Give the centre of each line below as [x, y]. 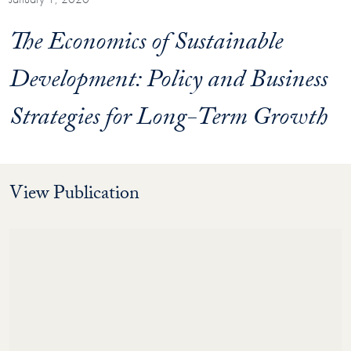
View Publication [74, 195]
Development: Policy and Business [168, 83]
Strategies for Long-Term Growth [168, 120]
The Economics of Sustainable [146, 45]
